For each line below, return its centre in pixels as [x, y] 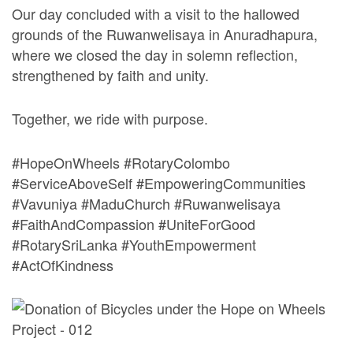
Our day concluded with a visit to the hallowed [156, 14]
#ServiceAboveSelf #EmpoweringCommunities [159, 182]
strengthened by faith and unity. [110, 75]
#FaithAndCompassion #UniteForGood [134, 223]
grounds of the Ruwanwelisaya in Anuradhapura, [165, 34]
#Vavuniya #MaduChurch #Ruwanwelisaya [146, 203]
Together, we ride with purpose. [110, 119]
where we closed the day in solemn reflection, [155, 55]
